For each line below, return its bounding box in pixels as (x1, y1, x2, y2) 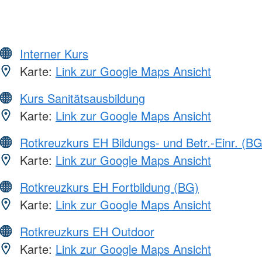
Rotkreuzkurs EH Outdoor (20, 222, 154, 240)
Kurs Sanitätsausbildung (20, 89, 145, 106)
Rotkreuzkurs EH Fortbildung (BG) (20, 178, 199, 195)
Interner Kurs (20, 44, 88, 62)
